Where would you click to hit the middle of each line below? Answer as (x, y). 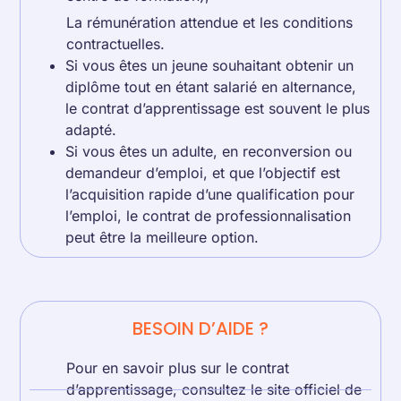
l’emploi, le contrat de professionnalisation (209, 216)
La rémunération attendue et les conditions (210, 22)
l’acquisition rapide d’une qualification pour (210, 194)
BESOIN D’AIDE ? (200, 328)
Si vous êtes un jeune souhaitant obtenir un (210, 65)
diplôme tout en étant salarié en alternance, (211, 87)
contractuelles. (116, 44)
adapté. (91, 130)
